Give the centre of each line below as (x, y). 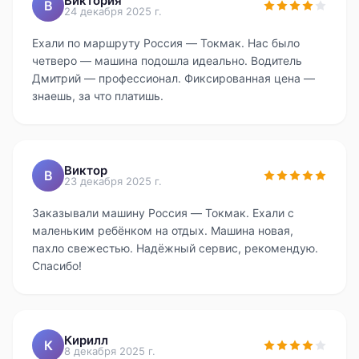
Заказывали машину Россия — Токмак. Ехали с (163, 213)
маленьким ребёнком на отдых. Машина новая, (163, 230)
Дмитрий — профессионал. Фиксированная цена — (173, 78)
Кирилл (86, 340)
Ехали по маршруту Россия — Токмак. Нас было (166, 43)
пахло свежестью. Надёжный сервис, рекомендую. (175, 248)
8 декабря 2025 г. (110, 351)
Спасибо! (57, 266)
